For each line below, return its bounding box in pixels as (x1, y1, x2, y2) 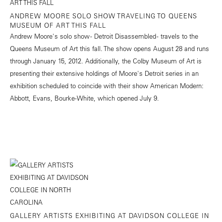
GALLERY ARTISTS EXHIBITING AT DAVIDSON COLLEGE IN (10, 211, 209, 220)
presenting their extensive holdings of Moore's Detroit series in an (10, 69, 199, 78)
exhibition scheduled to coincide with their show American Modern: (10, 81, 204, 90)
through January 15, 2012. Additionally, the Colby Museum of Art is (10, 56, 202, 65)
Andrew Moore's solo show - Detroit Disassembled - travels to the (10, 32, 198, 41)
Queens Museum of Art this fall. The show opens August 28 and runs (10, 44, 209, 53)
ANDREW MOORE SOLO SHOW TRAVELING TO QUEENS (10, 11, 197, 20)
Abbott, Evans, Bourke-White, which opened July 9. (10, 94, 159, 103)
